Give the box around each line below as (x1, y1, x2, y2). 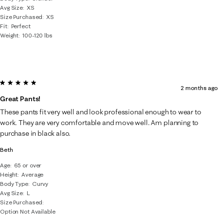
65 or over (14, 161, 42, 169)
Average (21, 170, 44, 178)
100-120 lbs (22, 31, 53, 39)
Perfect (11, 22, 31, 30)
